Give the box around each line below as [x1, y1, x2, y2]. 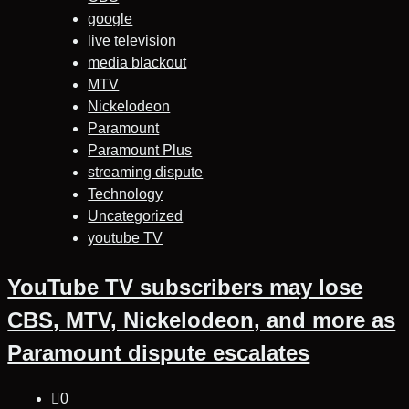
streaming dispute [88, 163, 204, 180]
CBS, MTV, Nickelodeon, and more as [7, 307, 396, 332]
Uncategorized [88, 207, 184, 224]
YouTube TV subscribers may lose [7, 274, 363, 299]
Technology [88, 185, 163, 202]
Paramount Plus [88, 142, 193, 158]
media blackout [88, 54, 187, 70]
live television [88, 32, 177, 48]
